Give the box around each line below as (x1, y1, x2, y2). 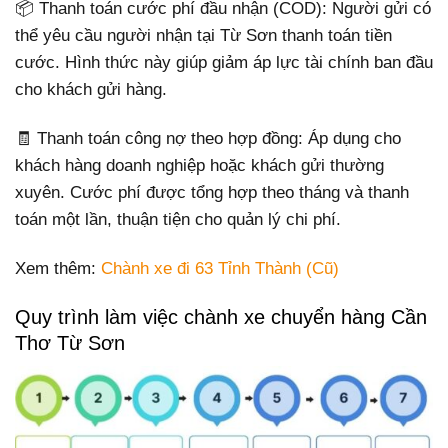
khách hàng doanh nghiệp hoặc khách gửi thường (15, 156, 384, 176)
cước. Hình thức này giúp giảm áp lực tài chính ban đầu (15, 53, 433, 72)
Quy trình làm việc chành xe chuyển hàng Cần (15, 306, 427, 329)
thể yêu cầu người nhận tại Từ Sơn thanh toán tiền (15, 26, 392, 45)
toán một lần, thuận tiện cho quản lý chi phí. (15, 210, 341, 230)
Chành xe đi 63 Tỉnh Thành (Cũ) (101, 259, 339, 279)
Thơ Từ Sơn (15, 332, 125, 355)
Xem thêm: (15, 259, 101, 279)
